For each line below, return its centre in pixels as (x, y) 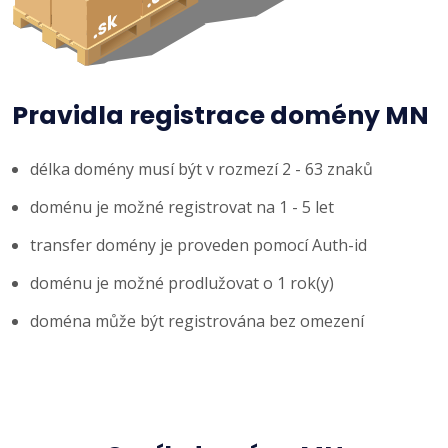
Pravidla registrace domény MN (220, 115)
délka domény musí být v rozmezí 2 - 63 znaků (201, 168)
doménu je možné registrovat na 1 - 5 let (182, 206)
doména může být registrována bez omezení (197, 320)
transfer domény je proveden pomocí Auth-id (198, 244)
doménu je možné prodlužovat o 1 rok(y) (182, 282)
